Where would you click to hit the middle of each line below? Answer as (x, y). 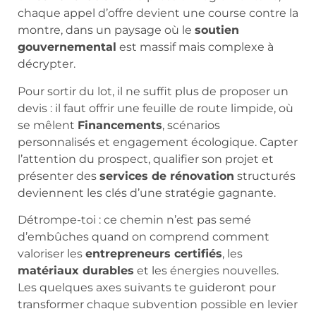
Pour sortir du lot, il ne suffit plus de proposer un (153, 91)
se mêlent (48, 125)
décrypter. (47, 64)
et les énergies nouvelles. (206, 271)
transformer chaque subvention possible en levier (158, 305)
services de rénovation (167, 176)
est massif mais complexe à (195, 47)
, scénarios (191, 125)
